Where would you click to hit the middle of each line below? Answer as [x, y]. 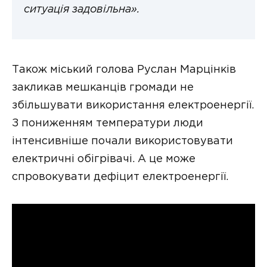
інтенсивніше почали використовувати [122, 141]
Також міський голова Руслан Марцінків [124, 69]
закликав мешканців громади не [103, 87]
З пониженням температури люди [108, 123]
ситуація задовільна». [82, 10]
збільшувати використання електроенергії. [133, 105]
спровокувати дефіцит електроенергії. [120, 177]
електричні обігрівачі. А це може [104, 159]
